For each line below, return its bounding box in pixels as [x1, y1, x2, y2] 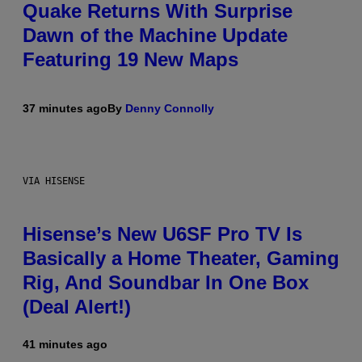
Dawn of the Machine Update [23, 24, 288, 47]
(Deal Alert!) [23, 296, 131, 318]
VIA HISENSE [23, 175, 85, 187]
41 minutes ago [23, 338, 107, 351]
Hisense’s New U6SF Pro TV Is [23, 223, 302, 246]
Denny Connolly [125, 102, 214, 116]
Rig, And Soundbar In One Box [23, 271, 309, 294]
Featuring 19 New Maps [23, 48, 238, 71]
